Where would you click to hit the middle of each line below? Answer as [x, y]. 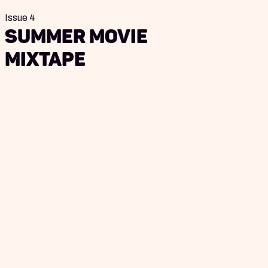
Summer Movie [76, 36]
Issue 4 [20, 17]
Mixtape [45, 59]
